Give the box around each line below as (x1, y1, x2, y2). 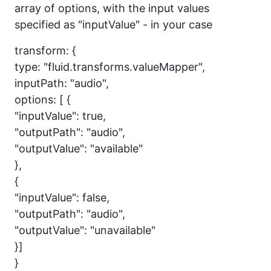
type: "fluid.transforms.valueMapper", (15, 60, 205, 73)
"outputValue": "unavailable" (15, 224, 155, 237)
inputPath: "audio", (15, 77, 109, 90)
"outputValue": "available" (15, 142, 143, 155)
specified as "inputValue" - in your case (15, 18, 212, 31)
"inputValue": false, (15, 191, 109, 204)
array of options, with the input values (15, 2, 209, 15)
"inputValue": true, (15, 109, 106, 122)
